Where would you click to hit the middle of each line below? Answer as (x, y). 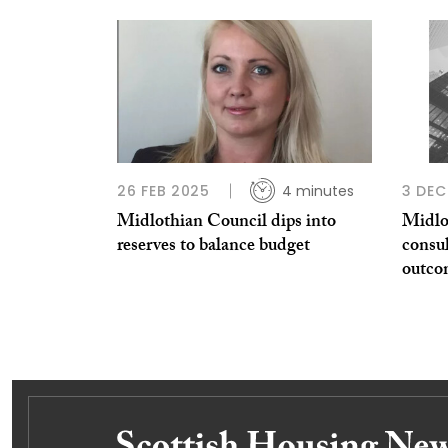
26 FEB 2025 (163, 190)
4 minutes (317, 190)
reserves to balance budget (213, 247)
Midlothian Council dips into (226, 223)
